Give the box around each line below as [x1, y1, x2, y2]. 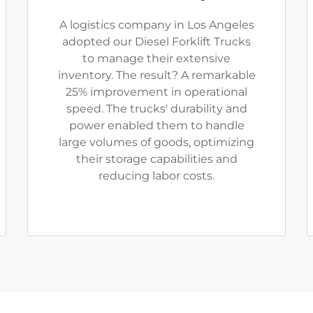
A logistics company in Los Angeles [59, 18, 254, 31]
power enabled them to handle [68, 119, 245, 132]
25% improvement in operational [66, 85, 247, 99]
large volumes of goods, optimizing [59, 136, 254, 149]
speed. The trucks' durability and [66, 102, 247, 115]
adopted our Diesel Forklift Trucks [62, 35, 251, 48]
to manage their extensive [82, 52, 231, 65]
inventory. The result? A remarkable [57, 68, 256, 82]
